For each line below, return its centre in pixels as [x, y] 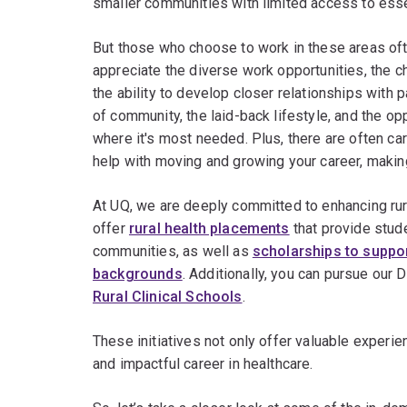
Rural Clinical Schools [168, 297]
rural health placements [209, 229]
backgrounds [138, 274]
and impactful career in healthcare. [203, 364]
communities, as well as [173, 252]
